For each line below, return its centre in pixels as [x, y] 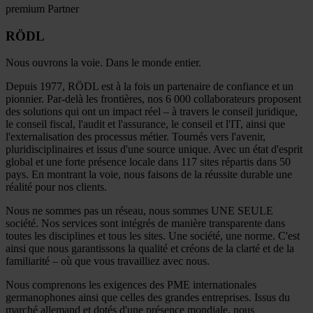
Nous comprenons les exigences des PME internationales [131, 285]
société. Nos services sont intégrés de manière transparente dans [145, 224]
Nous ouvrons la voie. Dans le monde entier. [103, 63]
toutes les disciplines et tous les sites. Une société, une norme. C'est [153, 236]
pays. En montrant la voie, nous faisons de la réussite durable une [149, 175]
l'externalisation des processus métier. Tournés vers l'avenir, [136, 137]
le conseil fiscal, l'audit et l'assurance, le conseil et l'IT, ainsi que [145, 124]
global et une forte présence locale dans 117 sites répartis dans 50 [148, 162]
